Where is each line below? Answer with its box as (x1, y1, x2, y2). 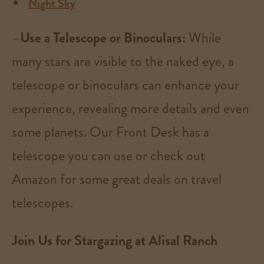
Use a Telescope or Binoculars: (20, 27, 186, 48)
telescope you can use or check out (12, 145, 205, 166)
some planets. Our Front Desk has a (12, 121, 209, 142)
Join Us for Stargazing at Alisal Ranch (12, 230, 217, 250)
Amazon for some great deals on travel (12, 169, 222, 189)
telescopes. (12, 192, 73, 213)
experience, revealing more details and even (12, 98, 249, 118)
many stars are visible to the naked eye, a (12, 51, 234, 71)
